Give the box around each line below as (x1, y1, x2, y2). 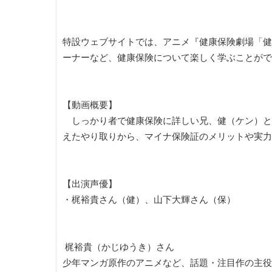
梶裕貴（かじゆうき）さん (63, 242, 174, 252)
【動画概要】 (63, 100, 117, 110)
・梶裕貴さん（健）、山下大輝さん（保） (63, 195, 236, 205)
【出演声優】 (63, 179, 117, 189)
